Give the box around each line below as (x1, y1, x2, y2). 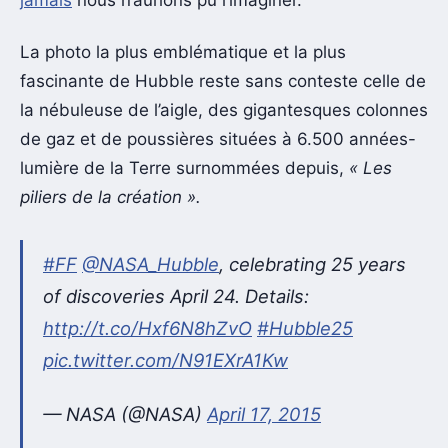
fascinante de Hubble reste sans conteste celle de (20, 70, 426, 91)
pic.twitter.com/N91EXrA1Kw (43, 348, 288, 371)
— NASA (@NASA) (43, 403, 207, 426)
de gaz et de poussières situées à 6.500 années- (20, 128, 416, 149)
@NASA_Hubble (82, 252, 219, 275)
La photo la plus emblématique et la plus (20, 41, 346, 62)
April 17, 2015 (207, 403, 321, 426)
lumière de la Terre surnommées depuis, (20, 157, 349, 178)
